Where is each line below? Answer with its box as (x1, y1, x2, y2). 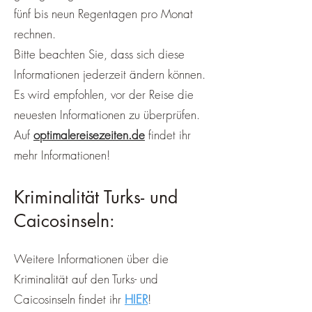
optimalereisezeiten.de (33, 127, 145, 143)
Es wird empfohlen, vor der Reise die (14, 86, 194, 102)
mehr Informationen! (14, 147, 110, 163)
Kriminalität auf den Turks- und (14, 271, 158, 287)
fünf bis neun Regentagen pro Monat (14, 6, 193, 22)
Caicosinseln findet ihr (14, 291, 125, 307)
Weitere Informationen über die (14, 251, 169, 267)
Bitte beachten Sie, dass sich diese (14, 46, 185, 62)
